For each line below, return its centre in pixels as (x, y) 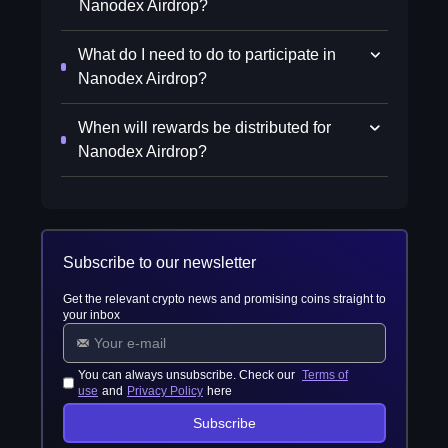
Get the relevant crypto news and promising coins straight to (224, 299)
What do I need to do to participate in (207, 54)
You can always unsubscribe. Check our (188, 375)
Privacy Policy (165, 391)
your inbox (91, 315)
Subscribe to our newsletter (159, 262)
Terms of (325, 375)
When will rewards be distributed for (205, 127)
